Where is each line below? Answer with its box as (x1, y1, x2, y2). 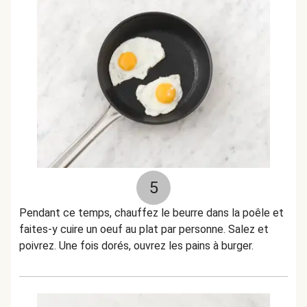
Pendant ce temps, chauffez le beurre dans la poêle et (19, 206, 284, 219)
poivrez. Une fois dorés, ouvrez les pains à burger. (19, 239, 254, 252)
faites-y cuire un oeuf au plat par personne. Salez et (19, 223, 269, 236)
